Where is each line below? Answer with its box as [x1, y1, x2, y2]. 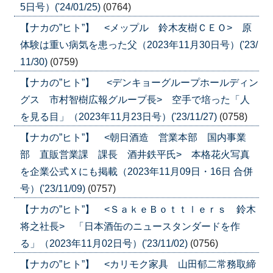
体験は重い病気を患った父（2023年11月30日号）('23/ [19, 39, 258, 50]
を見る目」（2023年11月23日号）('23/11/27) [19, 111, 219, 122]
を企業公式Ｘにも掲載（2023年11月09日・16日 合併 [19, 166, 253, 177]
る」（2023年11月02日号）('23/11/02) [19, 238, 190, 249]
